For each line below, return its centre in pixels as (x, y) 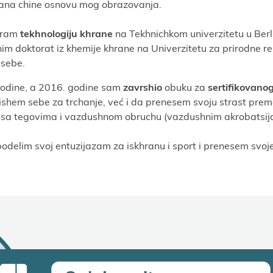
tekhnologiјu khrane (66, 34)
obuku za (186, 87)
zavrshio (144, 87)
